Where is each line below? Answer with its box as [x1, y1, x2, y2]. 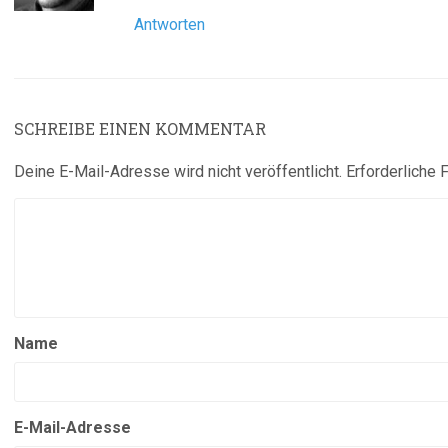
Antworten [134, 15, 205, 34]
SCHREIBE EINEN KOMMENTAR [14, 118, 266, 139]
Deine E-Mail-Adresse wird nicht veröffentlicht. [14, 162, 342, 181]
